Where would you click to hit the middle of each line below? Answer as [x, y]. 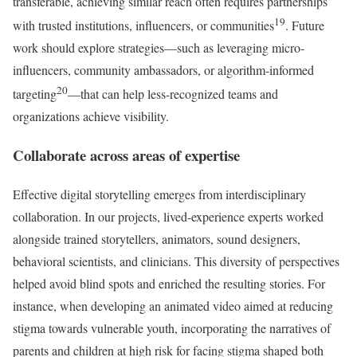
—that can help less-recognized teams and [173, 94]
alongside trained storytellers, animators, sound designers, [157, 238]
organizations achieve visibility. [91, 116]
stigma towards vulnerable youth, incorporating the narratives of [172, 328]
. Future [305, 25]
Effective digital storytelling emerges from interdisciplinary [159, 194]
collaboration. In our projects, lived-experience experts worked [168, 216]
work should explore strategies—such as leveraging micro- [159, 47]
